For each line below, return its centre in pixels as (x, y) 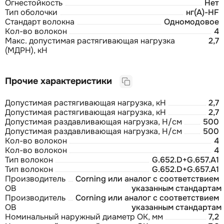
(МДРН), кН (26, 50)
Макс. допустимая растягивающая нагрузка (90, 41)
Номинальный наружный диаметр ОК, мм (84, 217)
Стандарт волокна (40, 22)
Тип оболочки (31, 12)
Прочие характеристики (62, 81)
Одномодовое (191, 22)
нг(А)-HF (202, 12)
